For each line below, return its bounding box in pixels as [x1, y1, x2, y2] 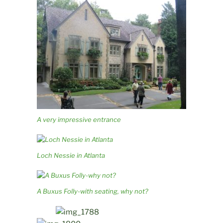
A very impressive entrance [37, 115, 121, 123]
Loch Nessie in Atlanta [37, 151, 105, 159]
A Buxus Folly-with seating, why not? [37, 187, 148, 195]
